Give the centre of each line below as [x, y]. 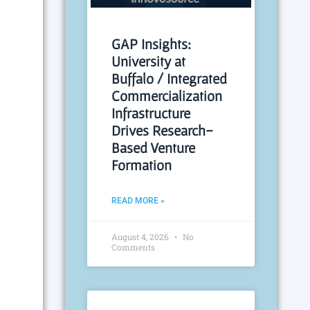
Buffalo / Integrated [170, 79]
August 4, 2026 [142, 237]
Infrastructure [151, 113]
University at [149, 62]
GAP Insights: [152, 44]
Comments [134, 247]
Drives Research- [163, 131]
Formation [142, 165]
